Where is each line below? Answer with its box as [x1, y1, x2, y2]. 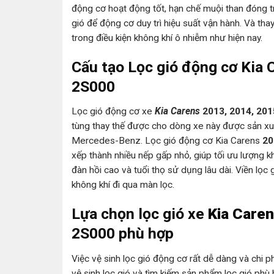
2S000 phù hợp [72, 224, 174, 243]
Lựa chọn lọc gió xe [72, 205, 208, 223]
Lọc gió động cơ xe [72, 106, 155, 117]
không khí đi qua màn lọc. [72, 179, 174, 191]
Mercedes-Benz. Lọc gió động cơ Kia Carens [72, 135, 260, 147]
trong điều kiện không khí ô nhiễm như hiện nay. [72, 32, 262, 43]
